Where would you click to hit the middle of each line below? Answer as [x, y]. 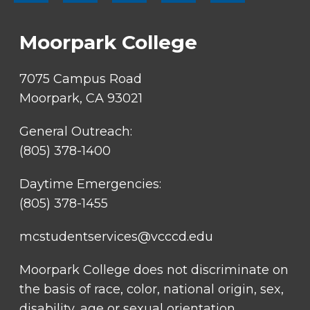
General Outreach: [76, 131]
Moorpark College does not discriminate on [154, 270]
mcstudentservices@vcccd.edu [116, 237]
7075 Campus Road [82, 79]
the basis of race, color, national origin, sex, [152, 289]
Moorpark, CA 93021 [81, 98]
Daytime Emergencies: [90, 184]
